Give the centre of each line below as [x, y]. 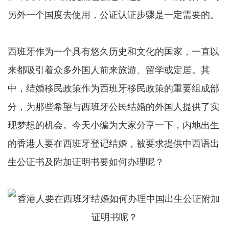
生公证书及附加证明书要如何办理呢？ [86, 161]
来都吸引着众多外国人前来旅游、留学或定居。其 [109, 69]
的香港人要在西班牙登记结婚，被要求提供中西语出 [113, 143]
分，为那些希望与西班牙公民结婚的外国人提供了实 [113, 106]
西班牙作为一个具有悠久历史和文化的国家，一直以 [113, 51]
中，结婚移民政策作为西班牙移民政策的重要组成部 [113, 88]
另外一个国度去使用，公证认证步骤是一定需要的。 [113, 14]
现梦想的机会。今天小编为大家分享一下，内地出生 [113, 124]
